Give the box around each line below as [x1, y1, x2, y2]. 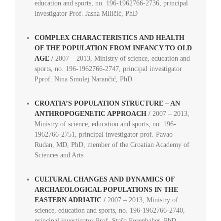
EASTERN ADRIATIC [34, 196, 102, 204]
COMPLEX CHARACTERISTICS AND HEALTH [34, 34, 184, 42]
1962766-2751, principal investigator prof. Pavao [34, 131, 173, 139]
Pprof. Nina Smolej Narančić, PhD [34, 75, 132, 83]
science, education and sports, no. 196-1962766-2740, [34, 207, 185, 215]
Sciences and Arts [34, 151, 83, 159]
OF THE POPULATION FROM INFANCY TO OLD [34, 44, 192, 52]
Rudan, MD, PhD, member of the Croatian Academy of [34, 141, 189, 149]
